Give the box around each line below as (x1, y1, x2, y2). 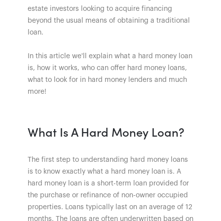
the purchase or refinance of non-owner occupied (28, 191, 188, 199)
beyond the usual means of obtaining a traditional (28, 17, 190, 24)
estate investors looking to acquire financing (28, 5, 172, 12)
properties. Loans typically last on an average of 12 (28, 203, 192, 211)
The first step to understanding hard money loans (28, 156, 188, 163)
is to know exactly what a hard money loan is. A (28, 168, 181, 175)
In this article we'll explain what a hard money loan (28, 52, 192, 60)
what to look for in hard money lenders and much (28, 76, 187, 83)
